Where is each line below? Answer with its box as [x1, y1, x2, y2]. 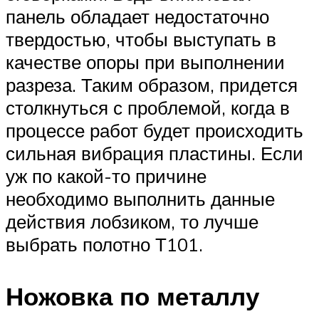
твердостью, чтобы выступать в [6, 27, 276, 51]
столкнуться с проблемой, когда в [6, 95, 290, 119]
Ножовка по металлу [6, 281, 259, 313]
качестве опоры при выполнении [6, 50, 285, 73]
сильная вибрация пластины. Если [6, 141, 303, 164]
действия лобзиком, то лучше [6, 209, 258, 233]
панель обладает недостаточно [6, 4, 269, 28]
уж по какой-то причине [6, 164, 206, 187]
